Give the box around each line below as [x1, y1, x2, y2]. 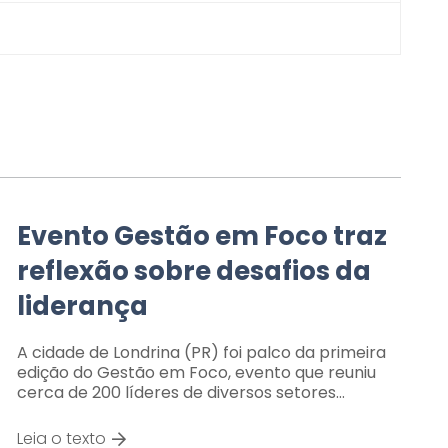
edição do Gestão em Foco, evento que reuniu [16, 360, 376, 384]
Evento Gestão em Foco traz [16, 217, 387, 254]
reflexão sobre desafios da [16, 252, 371, 289]
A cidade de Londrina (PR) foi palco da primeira [16, 340, 386, 364]
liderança [16, 287, 148, 324]
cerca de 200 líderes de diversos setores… [16, 380, 345, 404]
